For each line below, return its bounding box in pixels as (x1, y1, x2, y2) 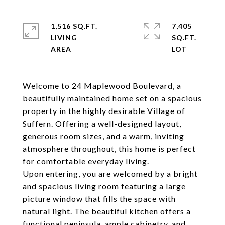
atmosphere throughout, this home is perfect (23, 144, 196, 153)
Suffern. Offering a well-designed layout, (23, 119, 181, 128)
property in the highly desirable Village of (23, 106, 185, 116)
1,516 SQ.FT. (51, 22, 97, 30)
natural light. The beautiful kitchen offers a (23, 206, 191, 216)
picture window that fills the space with (23, 194, 176, 203)
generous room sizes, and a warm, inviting (23, 131, 184, 141)
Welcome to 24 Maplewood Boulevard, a (23, 81, 181, 90)
